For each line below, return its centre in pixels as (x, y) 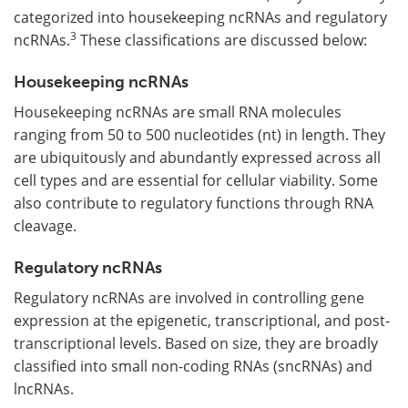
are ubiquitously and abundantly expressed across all (197, 158)
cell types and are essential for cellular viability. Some (196, 180)
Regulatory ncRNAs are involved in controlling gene (189, 298)
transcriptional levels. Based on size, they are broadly (196, 343)
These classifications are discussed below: (222, 40)
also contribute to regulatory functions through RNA (194, 203)
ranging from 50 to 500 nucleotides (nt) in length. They (199, 135)
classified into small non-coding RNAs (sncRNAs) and (193, 366)
